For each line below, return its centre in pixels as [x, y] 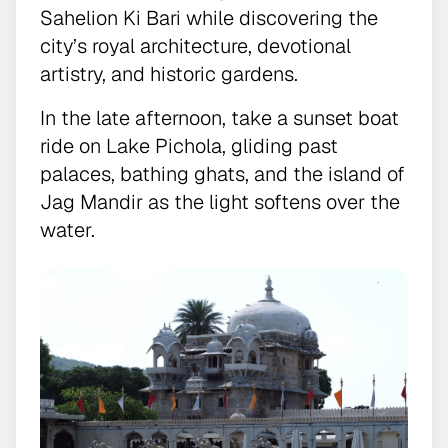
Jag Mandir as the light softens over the [220, 201]
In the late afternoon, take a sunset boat [219, 117]
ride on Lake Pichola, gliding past [189, 145]
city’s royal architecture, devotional [195, 45]
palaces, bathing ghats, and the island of [222, 173]
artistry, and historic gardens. [169, 73]
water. [67, 229]
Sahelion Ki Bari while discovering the [209, 17]
